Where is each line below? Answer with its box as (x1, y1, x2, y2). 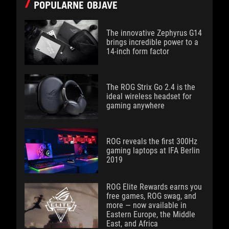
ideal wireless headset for (106, 91, 192, 102)
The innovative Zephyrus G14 (106, 28, 202, 38)
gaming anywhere (106, 101, 165, 111)
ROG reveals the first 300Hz (106, 136, 197, 147)
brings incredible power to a (106, 37, 198, 48)
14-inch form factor (106, 47, 169, 57)
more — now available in (106, 200, 187, 211)
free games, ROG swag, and (106, 191, 196, 201)
